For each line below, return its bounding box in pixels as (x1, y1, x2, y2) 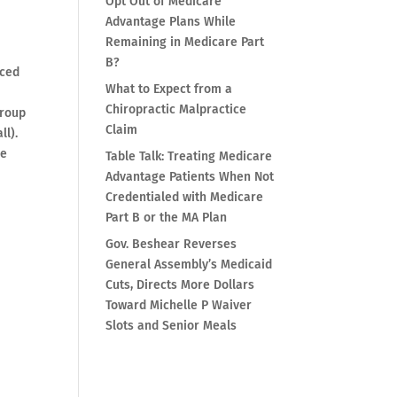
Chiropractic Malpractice (105, 102, 247, 118)
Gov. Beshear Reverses (105, 237, 237, 253)
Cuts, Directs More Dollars (105, 277, 255, 293)
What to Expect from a (105, 82, 233, 97)
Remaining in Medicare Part (105, 35, 265, 51)
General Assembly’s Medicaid (105, 257, 273, 273)
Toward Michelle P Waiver (105, 298, 253, 314)
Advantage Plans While (105, 14, 237, 30)
